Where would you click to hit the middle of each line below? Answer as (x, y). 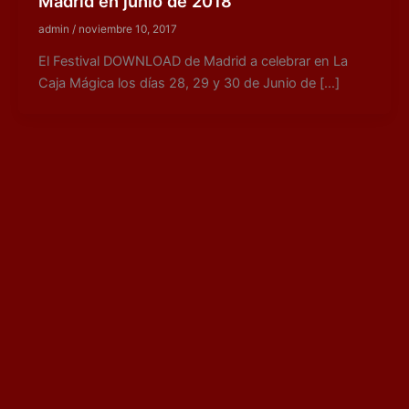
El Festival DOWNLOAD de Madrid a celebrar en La (193, 62)
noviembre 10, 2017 (127, 30)
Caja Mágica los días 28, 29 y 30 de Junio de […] (189, 84)
